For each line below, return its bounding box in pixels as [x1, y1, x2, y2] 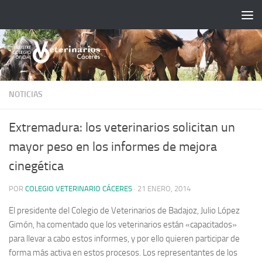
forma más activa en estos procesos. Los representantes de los [9, 247, 237, 258]
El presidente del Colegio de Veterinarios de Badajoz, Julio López [9, 205, 240, 216]
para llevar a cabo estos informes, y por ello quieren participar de [9, 233, 240, 244]
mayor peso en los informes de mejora [9, 139, 217, 154]
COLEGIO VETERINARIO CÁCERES [25, 184, 132, 193]
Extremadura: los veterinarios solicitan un [9, 119, 235, 135]
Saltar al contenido [16, 11, 91, 22]
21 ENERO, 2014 [137, 184, 191, 193]
